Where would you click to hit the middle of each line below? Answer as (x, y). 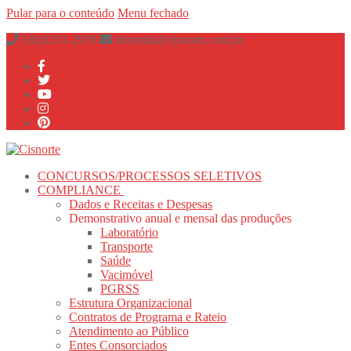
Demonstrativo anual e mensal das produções (180, 218)
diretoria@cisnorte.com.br (178, 40)
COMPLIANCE (79, 190)
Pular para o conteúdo (60, 13)
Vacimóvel (127, 275)
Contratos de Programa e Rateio (148, 317)
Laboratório (129, 232)
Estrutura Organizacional (130, 303)
